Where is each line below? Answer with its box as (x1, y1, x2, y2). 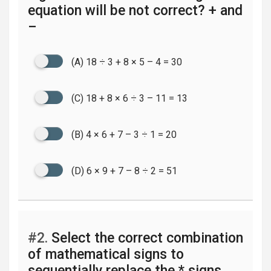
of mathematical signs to (28, 246, 184, 263)
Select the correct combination (48, 230, 243, 246)
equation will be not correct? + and (28, 2, 243, 19)
